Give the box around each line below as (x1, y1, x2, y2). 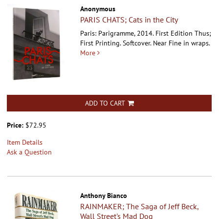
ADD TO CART (85, 99, 125, 108)
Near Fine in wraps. (153, 39, 210, 48)
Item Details (7, 138, 43, 147)
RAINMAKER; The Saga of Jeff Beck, (80, 201, 199, 212)
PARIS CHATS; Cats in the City (80, 15, 178, 25)
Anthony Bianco (80, 191, 128, 200)
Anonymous (80, 4, 116, 14)
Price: (7, 121, 25, 130)
